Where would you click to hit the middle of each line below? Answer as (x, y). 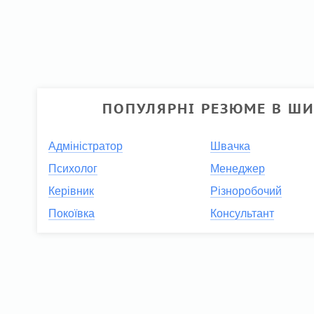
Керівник (71, 191)
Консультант (243, 213)
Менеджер (238, 168)
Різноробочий (246, 191)
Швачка (231, 146)
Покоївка (72, 213)
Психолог (73, 168)
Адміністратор (86, 146)
